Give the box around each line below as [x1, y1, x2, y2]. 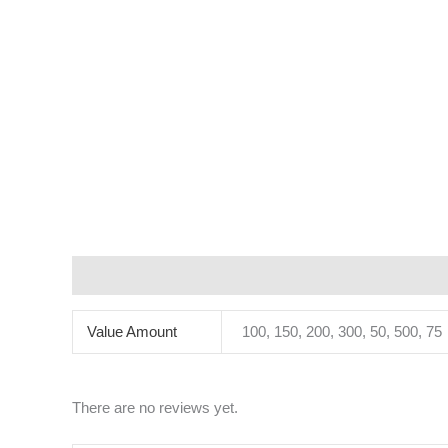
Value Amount [86, 322, 177, 340]
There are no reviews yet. [72, 399, 238, 417]
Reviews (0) [248, 266, 329, 284]
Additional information [72, 266, 229, 284]
